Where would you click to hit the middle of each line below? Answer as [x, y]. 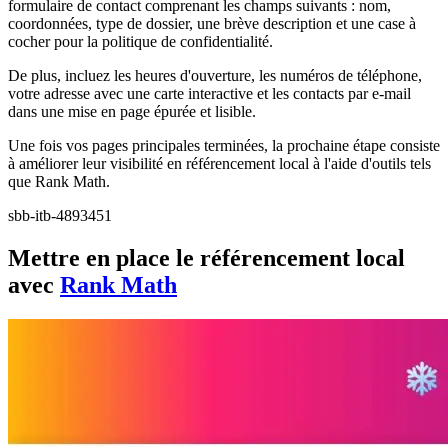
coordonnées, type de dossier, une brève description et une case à [212, 23]
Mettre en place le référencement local [206, 257]
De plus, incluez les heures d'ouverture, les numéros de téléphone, [215, 75]
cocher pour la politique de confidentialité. [140, 41]
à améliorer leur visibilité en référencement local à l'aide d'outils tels [219, 163]
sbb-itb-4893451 [60, 215]
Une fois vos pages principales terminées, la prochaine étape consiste [224, 145]
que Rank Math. [59, 181]
